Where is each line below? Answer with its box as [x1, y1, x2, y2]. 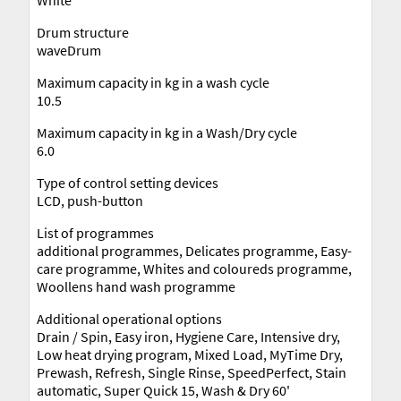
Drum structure [37, 22, 129, 41]
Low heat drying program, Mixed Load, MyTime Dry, [37, 345, 343, 363]
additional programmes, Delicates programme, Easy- [37, 241, 352, 260]
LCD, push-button [37, 191, 143, 209]
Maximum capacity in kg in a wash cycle [37, 73, 269, 91]
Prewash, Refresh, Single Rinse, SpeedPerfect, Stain [37, 363, 346, 381]
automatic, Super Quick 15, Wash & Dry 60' [37, 380, 290, 399]
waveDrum [37, 40, 101, 59]
